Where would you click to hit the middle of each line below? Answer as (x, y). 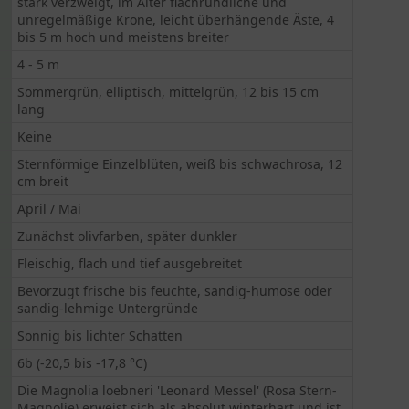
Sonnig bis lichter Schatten (100, 336)
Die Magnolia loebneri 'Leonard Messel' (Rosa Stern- (178, 390)
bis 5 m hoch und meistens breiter (124, 37)
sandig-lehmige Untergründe (108, 308)
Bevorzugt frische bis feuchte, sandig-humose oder (175, 291)
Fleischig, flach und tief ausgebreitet (130, 263)
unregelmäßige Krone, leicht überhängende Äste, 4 (176, 20)
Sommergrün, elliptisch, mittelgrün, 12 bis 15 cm (168, 92)
